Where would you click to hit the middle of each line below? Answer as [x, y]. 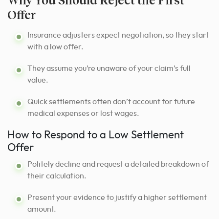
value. [38, 80]
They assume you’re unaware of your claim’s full [109, 68]
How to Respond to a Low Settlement [96, 135]
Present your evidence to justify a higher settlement [117, 197]
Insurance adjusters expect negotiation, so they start [118, 35]
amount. [42, 209]
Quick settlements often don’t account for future [111, 101]
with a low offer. [55, 47]
